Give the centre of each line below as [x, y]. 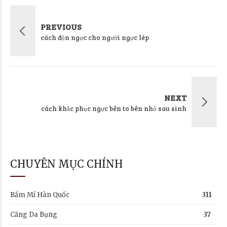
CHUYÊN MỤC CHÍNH [66, 164]
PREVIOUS [61, 26]
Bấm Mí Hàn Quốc [40, 195]
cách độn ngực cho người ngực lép [95, 37]
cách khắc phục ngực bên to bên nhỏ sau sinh [114, 108]
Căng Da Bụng [34, 214]
